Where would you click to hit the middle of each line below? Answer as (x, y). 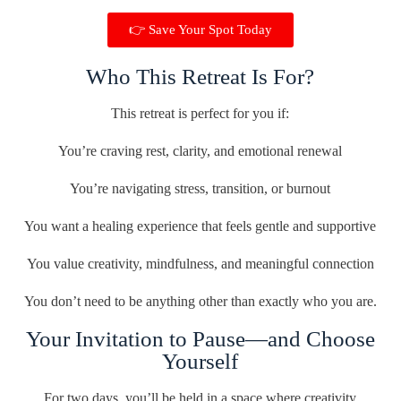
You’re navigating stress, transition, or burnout (200, 188)
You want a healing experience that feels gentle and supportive (200, 226)
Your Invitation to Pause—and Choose (200, 338)
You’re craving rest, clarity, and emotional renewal (200, 150)
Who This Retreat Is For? (200, 76)
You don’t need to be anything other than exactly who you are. (200, 301)
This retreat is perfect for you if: (200, 113)
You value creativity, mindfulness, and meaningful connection (200, 263)
